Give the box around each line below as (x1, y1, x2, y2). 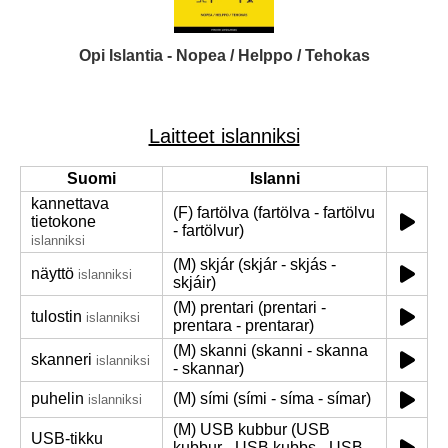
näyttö (31, 265, 74, 282)
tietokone (31, 213, 96, 230)
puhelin (31, 390, 84, 407)
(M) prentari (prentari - (173, 299, 326, 316)
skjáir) (173, 274, 216, 291)
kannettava (31, 195, 109, 212)
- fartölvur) (173, 222, 244, 239)
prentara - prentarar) (173, 317, 314, 334)
